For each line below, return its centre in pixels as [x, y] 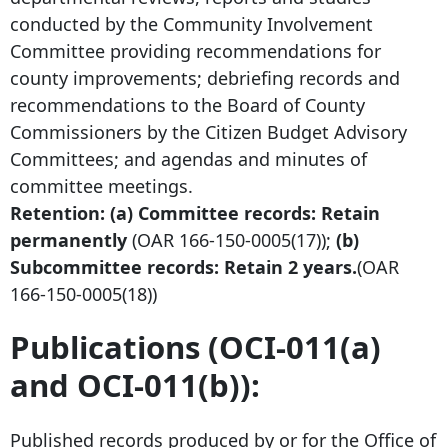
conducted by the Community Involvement [191, 24]
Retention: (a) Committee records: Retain [195, 213]
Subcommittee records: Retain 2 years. [183, 267]
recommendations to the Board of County [187, 105]
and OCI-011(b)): [135, 385]
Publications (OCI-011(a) [195, 347]
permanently [68, 240]
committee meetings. [101, 186]
